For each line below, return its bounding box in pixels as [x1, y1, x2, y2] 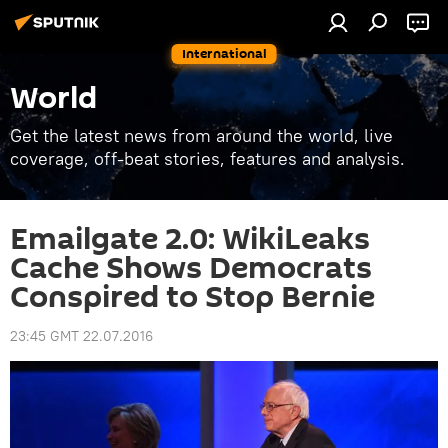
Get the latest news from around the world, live [10, 124, 393, 147]
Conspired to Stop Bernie [10, 276, 375, 319]
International [181, 44, 267, 63]
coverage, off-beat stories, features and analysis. [10, 147, 405, 170]
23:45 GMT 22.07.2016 [10, 327, 153, 345]
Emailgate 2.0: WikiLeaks [10, 218, 370, 261]
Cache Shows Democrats [10, 247, 372, 290]
